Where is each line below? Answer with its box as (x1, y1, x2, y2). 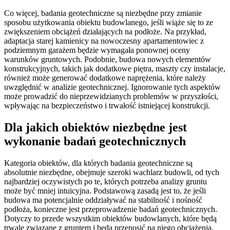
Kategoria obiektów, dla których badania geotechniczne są (4, 158, 193, 167)
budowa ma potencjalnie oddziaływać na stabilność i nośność (4, 195, 202, 204)
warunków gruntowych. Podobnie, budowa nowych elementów (4, 54, 211, 64)
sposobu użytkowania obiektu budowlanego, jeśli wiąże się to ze (4, 17, 213, 27)
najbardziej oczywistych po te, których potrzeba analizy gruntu (4, 177, 207, 186)
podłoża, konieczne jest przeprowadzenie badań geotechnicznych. (4, 204, 217, 214)
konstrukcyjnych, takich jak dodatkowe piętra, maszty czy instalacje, (4, 64, 225, 73)
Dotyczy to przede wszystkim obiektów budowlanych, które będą (4, 214, 217, 223)
